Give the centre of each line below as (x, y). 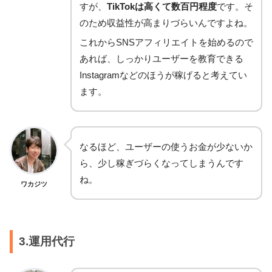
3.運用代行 (46, 242)
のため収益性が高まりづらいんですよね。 (166, 23)
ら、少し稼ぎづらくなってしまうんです (161, 163)
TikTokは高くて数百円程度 (162, 7)
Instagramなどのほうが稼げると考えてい (163, 75)
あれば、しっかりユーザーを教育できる (161, 59)
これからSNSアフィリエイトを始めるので (166, 42)
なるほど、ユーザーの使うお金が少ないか (166, 147)
